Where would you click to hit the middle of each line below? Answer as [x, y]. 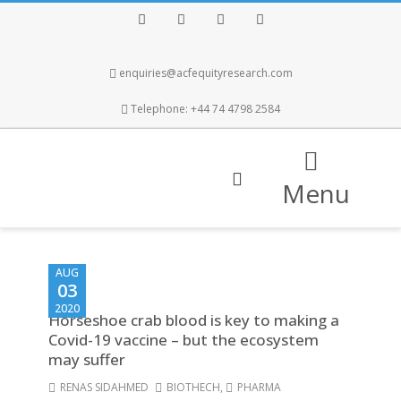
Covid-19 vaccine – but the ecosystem [183, 340]
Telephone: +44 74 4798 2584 [205, 109]
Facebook [149, 56]
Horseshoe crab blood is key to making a [194, 320]
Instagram [228, 56]
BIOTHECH [193, 387]
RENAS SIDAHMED [104, 387]
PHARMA [259, 387]
